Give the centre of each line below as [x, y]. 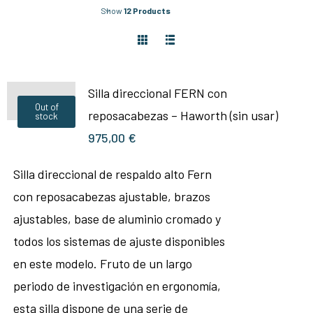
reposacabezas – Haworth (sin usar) [183, 115]
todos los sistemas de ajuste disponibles [119, 241]
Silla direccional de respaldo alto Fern [112, 174]
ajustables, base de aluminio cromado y [117, 219]
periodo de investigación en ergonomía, [117, 286]
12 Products [147, 10]
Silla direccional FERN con [157, 93]
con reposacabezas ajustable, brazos [111, 196]
